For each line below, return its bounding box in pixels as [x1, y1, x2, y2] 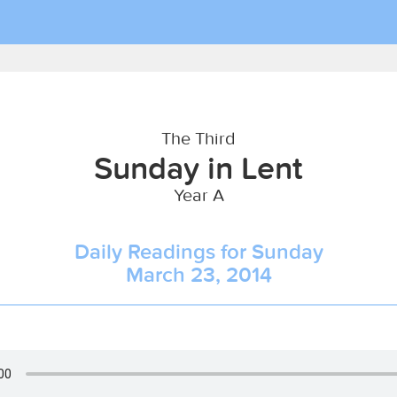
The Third [161, 127, 236, 149]
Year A [173, 183, 224, 206]
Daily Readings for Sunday [74, 238, 323, 264]
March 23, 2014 [125, 261, 272, 287]
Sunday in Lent [94, 148, 303, 187]
